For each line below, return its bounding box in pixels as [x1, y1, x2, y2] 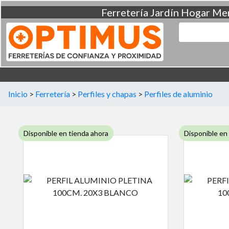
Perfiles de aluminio [144, 89, 213, 99]
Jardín [150, 6, 179, 18]
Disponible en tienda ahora [24, 129, 108, 138]
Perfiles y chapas [78, 89, 136, 99]
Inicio [8, 89, 28, 99]
